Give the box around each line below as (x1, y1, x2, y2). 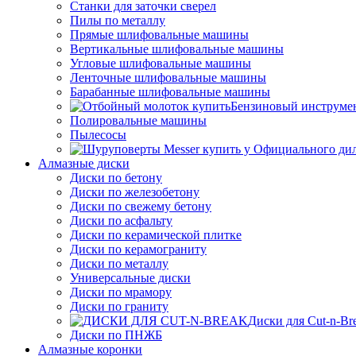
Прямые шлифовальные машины (70, 28, 249, 41)
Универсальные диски (70, 271, 191, 284)
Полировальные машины (70, 114, 207, 127)
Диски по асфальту (70, 214, 172, 227)
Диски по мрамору (70, 285, 172, 299)
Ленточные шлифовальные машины (70, 71, 266, 84)
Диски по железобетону (70, 185, 199, 199)
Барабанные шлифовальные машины (70, 85, 270, 99)
